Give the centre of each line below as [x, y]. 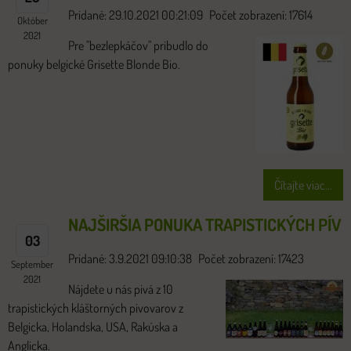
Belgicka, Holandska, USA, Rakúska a [93, 326]
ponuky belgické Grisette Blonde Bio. [94, 64]
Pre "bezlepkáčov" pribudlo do [138, 45]
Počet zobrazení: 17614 [261, 14]
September [32, 264]
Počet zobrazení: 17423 [251, 258]
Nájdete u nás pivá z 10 [121, 289]
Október [32, 20]
